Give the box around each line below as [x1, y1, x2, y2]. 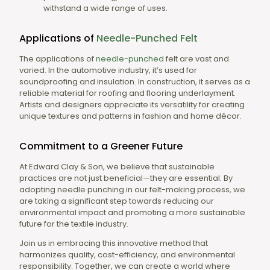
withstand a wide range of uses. [43, 2, 168, 14]
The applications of [19, 52, 96, 64]
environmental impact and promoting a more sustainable [19, 206, 246, 218]
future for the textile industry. [19, 218, 129, 230]
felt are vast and [164, 52, 230, 64]
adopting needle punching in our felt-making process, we [19, 183, 246, 195]
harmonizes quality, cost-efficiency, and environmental [19, 248, 236, 260]
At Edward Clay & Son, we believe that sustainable [19, 160, 215, 172]
